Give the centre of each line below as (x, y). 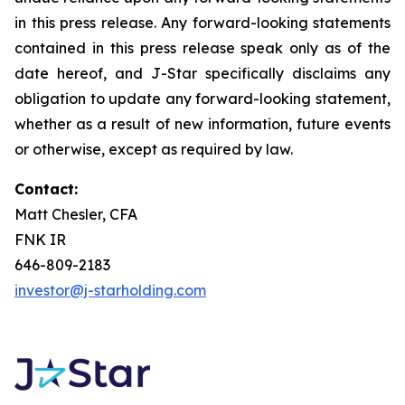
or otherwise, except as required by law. (154, 149)
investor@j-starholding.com (110, 290)
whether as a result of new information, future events (202, 124)
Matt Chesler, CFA (76, 214)
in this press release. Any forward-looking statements (202, 23)
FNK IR (40, 240)
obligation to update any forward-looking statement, (202, 99)
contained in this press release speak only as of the (202, 48)
